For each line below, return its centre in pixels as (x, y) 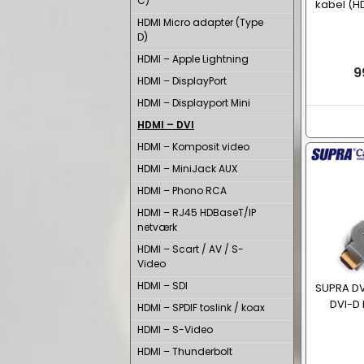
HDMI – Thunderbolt (185, 351)
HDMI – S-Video (175, 329)
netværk (157, 227)
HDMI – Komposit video (193, 147)
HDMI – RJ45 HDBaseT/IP (197, 212)
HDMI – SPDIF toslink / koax (201, 308)
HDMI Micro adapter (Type (200, 22)
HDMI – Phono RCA (182, 191)
